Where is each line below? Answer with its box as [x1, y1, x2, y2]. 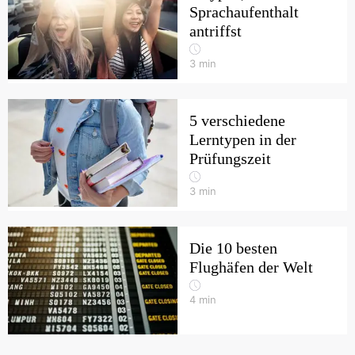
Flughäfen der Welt [189, 258, 313, 276]
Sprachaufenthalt [189, 3, 299, 21]
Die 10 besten [189, 239, 277, 257]
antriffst [189, 22, 242, 40]
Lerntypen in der [189, 131, 296, 148]
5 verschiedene [189, 112, 285, 129]
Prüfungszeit [189, 150, 271, 167]
